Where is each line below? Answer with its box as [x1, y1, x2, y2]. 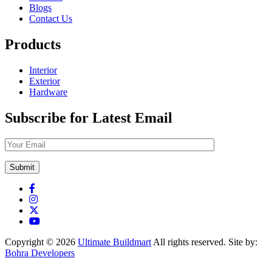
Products [5, 36, 61, 52]
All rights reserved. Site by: [151, 236, 257, 247]
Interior [29, 64, 57, 75]
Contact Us [29, 13, 72, 24]
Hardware [29, 86, 67, 97]
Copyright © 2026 [5, 236, 78, 247]
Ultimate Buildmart [78, 236, 151, 247]
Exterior [29, 75, 60, 86]
